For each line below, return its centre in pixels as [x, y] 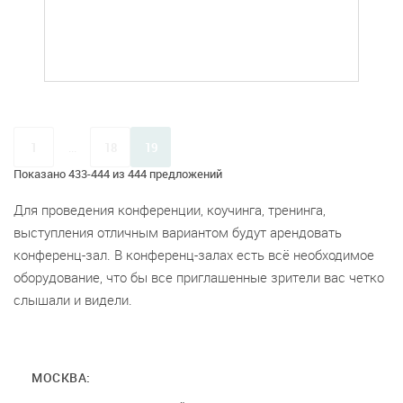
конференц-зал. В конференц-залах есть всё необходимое [194, 255]
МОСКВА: [61, 377]
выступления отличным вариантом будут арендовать [178, 232]
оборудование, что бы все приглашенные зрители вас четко [199, 277]
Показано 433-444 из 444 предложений [118, 174]
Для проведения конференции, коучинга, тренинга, [170, 210]
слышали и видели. [73, 300]
